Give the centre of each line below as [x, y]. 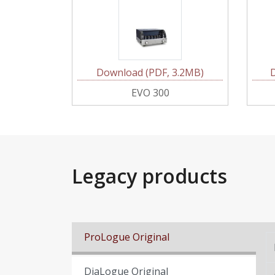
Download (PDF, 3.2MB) [150, 72]
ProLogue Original [127, 237]
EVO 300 [150, 93]
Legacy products [149, 176]
